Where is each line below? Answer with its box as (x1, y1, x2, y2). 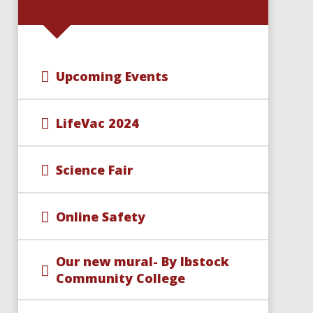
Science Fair (55, 161, 133, 178)
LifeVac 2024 (55, 114, 139, 131)
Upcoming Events (55, 67, 168, 85)
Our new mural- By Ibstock (55, 253, 229, 270)
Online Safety (55, 208, 145, 225)
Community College (55, 270, 185, 286)
